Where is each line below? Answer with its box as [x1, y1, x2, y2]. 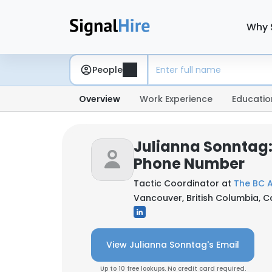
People [92, 63, 123, 76]
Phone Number [134, 154, 245, 174]
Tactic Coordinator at [134, 177, 234, 189]
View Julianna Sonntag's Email [106, 239, 239, 251]
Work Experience [140, 93, 212, 105]
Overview [79, 93, 120, 105]
